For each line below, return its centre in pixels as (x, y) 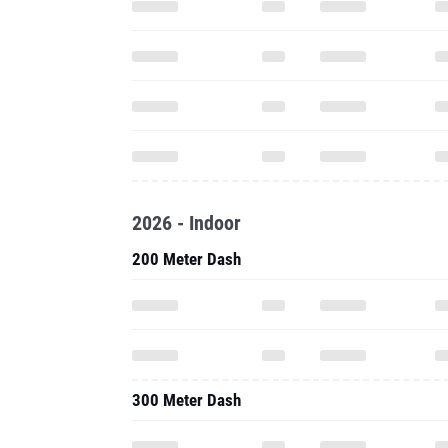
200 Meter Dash (186, 259)
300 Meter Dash (186, 400)
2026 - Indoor (186, 223)
